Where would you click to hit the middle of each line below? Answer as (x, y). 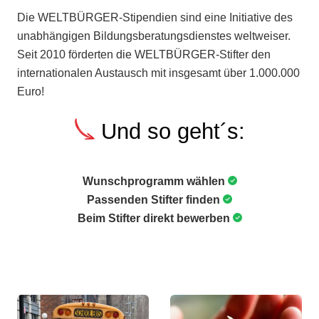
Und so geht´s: (169, 132)
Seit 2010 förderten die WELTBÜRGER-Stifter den (144, 55)
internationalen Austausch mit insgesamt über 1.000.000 (158, 73)
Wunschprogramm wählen (155, 181)
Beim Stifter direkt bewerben (155, 218)
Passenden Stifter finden (155, 199)
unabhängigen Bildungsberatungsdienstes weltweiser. (154, 36)
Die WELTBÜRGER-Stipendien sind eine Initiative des (155, 18)
